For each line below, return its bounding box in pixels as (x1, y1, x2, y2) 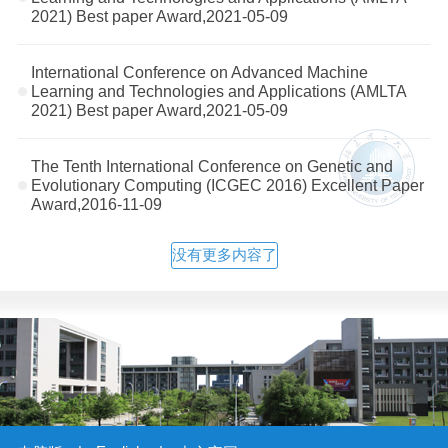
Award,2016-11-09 (31, 195, 163, 214)
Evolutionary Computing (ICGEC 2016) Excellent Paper (31, 176, 425, 195)
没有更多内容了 (171, 246, 277, 263)
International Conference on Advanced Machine (31, 63, 369, 82)
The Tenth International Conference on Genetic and (31, 157, 394, 176)
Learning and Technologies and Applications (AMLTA (31, 82, 407, 101)
